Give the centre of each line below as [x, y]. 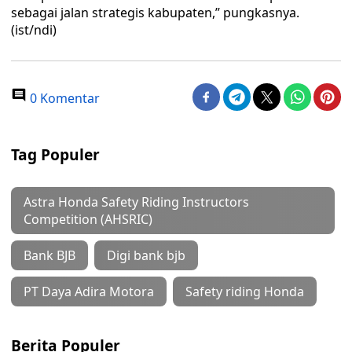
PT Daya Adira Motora [89, 291]
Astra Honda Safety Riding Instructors [136, 202]
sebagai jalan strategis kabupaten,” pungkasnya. [155, 13]
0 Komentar [63, 98]
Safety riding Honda [245, 291]
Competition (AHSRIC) [88, 219]
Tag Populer [55, 154]
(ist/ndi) [34, 30]
